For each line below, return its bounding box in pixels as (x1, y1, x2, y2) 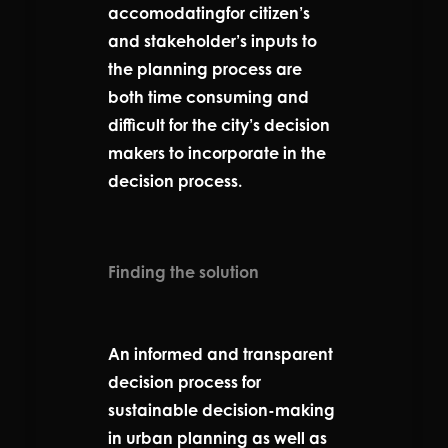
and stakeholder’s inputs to (108, 30, 317, 51)
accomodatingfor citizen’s (108, 2, 310, 23)
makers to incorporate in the (108, 142, 326, 163)
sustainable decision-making (108, 399, 335, 420)
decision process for (108, 371, 261, 392)
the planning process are (108, 58, 302, 79)
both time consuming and (108, 86, 309, 107)
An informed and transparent (108, 343, 333, 364)
